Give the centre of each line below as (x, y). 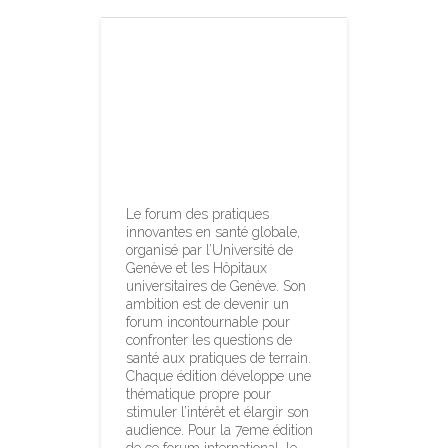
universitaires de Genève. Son (216, 286)
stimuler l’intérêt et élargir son (218, 412)
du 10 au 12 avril (218, 144)
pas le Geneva (211, 86)
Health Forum (207, 115)
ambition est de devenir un (208, 304)
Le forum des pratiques (198, 214)
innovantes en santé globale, (213, 232)
